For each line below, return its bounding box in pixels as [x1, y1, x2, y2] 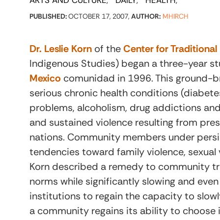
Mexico [29, 72, 61, 84]
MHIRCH [163, 12, 189, 21]
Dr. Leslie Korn [29, 42, 92, 55]
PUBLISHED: [29, 12, 68, 21]
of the [92, 42, 123, 55]
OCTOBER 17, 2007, [68, 12, 131, 21]
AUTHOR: [131, 12, 161, 21]
